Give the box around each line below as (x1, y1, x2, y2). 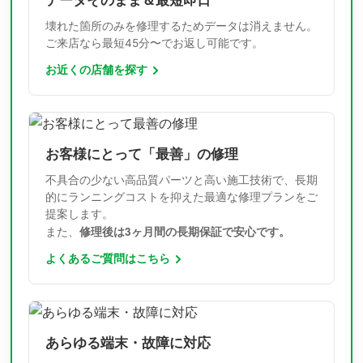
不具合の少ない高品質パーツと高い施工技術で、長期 (45, 173, 318, 187)
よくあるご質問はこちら (45, 252, 170, 266)
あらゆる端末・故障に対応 (45, 335, 211, 352)
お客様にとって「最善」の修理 (45, 146, 238, 163)
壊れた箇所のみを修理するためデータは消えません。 (45, 19, 318, 33)
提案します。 (45, 207, 113, 221)
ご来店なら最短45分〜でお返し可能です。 (45, 36, 263, 50)
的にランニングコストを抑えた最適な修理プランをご (45, 190, 318, 204)
